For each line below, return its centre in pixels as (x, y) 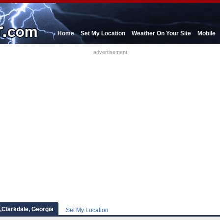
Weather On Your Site (161, 33)
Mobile (206, 33)
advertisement (110, 52)
